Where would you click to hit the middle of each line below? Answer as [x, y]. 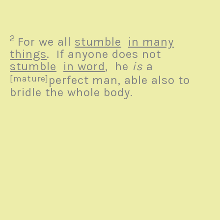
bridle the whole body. [71, 93]
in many [151, 42]
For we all [46, 42]
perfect [70, 80]
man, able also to [141, 80]
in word [84, 67]
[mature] [29, 79]
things [28, 54]
